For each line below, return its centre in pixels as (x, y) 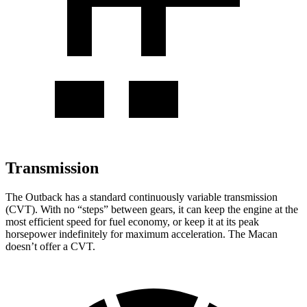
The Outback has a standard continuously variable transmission (142, 197)
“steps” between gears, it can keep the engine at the (186, 209)
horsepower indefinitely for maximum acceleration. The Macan (142, 234)
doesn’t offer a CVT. (50, 246)
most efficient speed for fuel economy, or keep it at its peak (132, 221)
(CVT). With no (40, 209)
